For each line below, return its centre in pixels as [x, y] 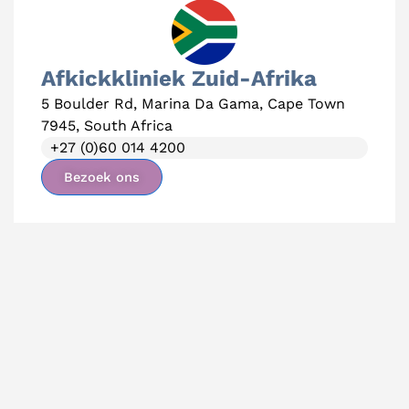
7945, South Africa [107, 125]
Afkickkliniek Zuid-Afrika [179, 78]
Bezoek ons [102, 177]
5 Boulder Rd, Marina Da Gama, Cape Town [193, 103]
